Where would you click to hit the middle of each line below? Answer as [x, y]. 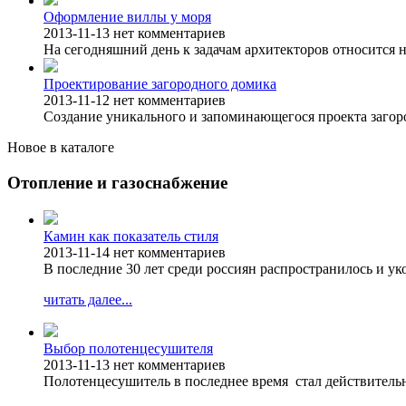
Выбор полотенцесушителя [128, 348]
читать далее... [88, 299]
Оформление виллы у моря [127, 17]
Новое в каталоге [61, 148]
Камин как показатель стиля [131, 236]
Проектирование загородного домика [160, 84]
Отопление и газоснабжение [117, 183]
